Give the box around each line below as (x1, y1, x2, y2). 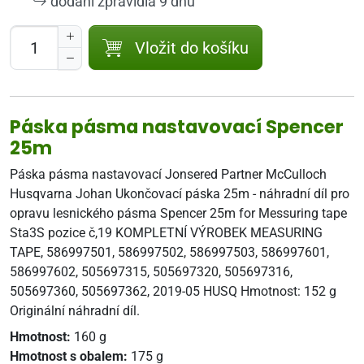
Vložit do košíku (135, 37, 249, 58)
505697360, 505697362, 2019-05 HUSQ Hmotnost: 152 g (10, 284, 336, 299)
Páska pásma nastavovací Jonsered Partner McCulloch (10, 167, 327, 182)
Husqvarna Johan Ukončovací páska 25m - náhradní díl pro (10, 186, 349, 201)
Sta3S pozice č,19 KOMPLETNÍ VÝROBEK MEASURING (10, 225, 323, 240)
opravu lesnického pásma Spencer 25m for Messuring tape (10, 206, 347, 221)
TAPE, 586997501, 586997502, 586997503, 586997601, (10, 245, 329, 260)
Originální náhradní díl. (10, 303, 140, 318)
